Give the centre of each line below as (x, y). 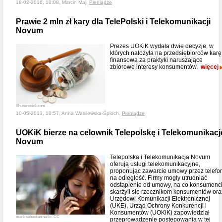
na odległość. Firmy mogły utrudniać (159, 178)
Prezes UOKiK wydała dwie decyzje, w (162, 46)
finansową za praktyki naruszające (156, 60)
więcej (210, 67)
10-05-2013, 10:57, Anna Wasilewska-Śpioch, (69, 113)
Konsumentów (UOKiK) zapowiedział (160, 213)
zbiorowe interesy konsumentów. (155, 67)
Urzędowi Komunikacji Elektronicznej (160, 199)
